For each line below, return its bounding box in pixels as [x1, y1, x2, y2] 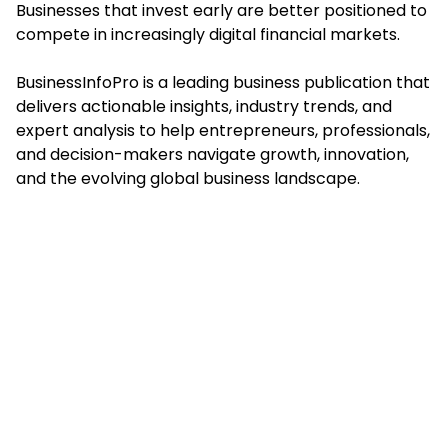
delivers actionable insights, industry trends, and [16, 95, 392, 119]
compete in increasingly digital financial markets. [16, 23, 400, 47]
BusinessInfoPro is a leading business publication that [16, 71, 430, 95]
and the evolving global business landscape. [16, 167, 360, 191]
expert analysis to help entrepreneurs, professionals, [16, 119, 430, 143]
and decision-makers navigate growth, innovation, [16, 143, 409, 167]
